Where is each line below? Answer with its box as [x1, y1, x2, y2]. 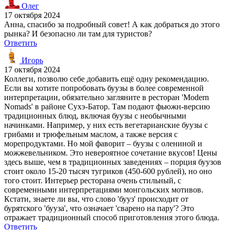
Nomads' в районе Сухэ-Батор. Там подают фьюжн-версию [4, 102, 210, 111]
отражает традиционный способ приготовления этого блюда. [4, 213, 219, 222]
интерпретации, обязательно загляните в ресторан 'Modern [4, 92, 209, 102]
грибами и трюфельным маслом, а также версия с [4, 129, 178, 139]
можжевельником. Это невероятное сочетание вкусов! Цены [4, 148, 217, 157]
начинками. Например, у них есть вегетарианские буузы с [4, 120, 208, 129]
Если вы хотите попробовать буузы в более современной [4, 83, 204, 92]
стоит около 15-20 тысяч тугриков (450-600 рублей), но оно [4, 166, 212, 176]
